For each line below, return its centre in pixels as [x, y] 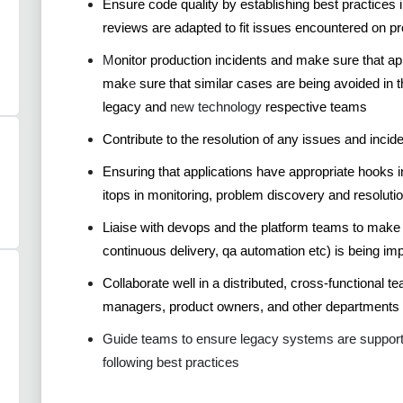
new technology [218, 106]
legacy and [136, 106]
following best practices [171, 362]
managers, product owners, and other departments [251, 306]
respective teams [316, 106]
